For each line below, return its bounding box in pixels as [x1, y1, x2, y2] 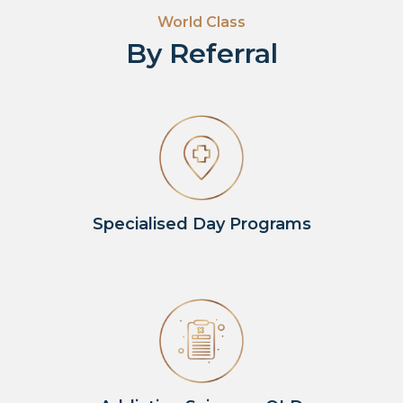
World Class [157, 13, 246, 31]
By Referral [125, 37, 278, 70]
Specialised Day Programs [92, 213, 311, 234]
